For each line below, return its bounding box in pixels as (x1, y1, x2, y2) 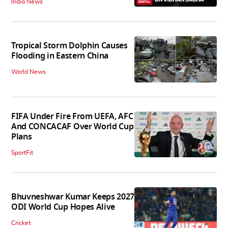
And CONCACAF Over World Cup (11, 120, 134, 133)
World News (11, 69, 46, 75)
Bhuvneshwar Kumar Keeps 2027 (11, 190, 135, 203)
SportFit (11, 149, 33, 156)
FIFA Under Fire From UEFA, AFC (11, 110, 133, 123)
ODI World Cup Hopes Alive (11, 201, 115, 213)
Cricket (11, 219, 31, 226)
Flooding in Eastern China (11, 50, 108, 63)
